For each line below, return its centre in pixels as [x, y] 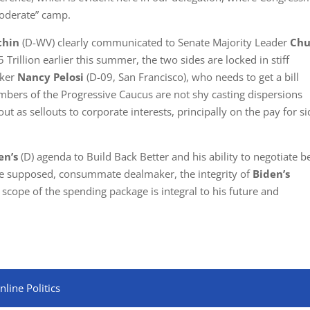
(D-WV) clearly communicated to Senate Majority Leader [156, 42]
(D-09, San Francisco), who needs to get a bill [192, 77]
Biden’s [272, 174]
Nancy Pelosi [51, 77]
